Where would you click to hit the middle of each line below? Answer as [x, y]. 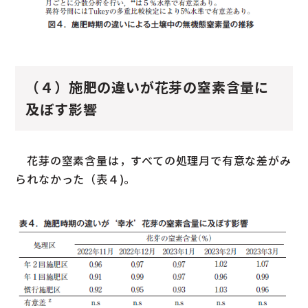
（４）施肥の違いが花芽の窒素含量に [147, 87]
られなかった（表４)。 [76, 178]
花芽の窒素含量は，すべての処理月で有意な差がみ [153, 160]
